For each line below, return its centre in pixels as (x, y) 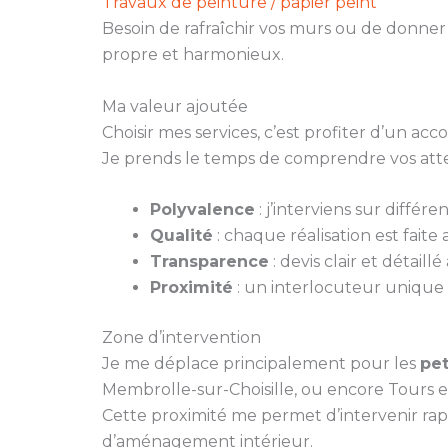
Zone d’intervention (181, 338)
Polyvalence (202, 210)
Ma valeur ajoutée (175, 106)
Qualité (181, 236)
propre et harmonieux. (193, 55)
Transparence (209, 262)
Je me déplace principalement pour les (261, 364)
